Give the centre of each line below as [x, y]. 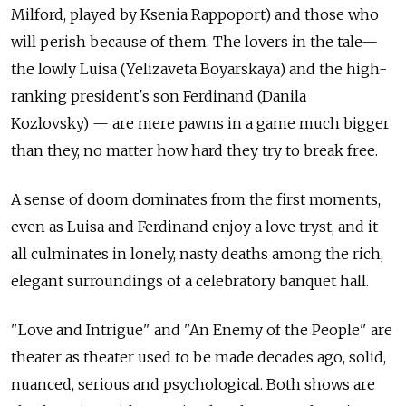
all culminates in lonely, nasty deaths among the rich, [197, 253]
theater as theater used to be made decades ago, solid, [198, 357]
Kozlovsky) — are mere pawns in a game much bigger [200, 123]
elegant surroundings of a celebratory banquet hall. [190, 280]
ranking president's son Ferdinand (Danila [159, 96]
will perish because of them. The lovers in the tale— [194, 41]
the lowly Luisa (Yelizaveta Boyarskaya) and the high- [199, 68]
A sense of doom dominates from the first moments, [196, 199]
